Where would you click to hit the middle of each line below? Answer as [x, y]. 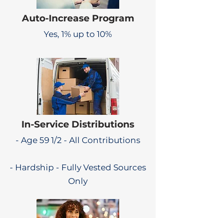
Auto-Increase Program [78, 18]
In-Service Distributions [78, 124]
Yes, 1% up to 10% [78, 34]
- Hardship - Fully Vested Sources [78, 167]
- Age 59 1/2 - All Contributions [78, 140]
